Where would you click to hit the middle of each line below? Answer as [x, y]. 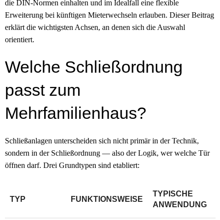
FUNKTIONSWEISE [107, 199]
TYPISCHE [173, 193]
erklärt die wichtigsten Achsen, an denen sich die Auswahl [95, 27]
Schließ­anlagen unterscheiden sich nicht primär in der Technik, [102, 140]
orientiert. [20, 39]
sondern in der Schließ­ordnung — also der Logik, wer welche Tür [107, 153]
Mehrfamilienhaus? [76, 113]
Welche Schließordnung [94, 67]
